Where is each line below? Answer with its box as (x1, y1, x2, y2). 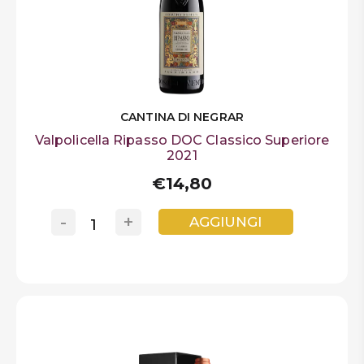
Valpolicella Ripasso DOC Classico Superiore (34, 132, 330, 148)
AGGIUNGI (189, 214, 262, 231)
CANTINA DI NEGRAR (120, 109, 244, 124)
